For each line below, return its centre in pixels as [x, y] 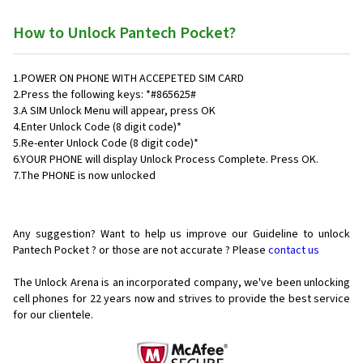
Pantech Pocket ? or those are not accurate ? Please [141, 250]
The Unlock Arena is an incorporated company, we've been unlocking [181, 283]
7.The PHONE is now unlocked [84, 176]
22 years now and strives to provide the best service [220, 299]
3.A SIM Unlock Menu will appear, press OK [114, 111]
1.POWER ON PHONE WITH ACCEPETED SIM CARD [128, 79]
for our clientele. [53, 315]
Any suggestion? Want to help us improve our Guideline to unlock [181, 234]
